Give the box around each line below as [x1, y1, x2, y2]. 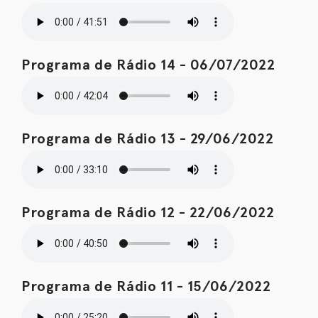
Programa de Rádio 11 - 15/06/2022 [21, 278, 271, 295]
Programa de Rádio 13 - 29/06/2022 [21, 130, 274, 147]
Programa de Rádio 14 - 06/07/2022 [21, 56, 275, 73]
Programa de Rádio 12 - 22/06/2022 [21, 204, 275, 221]
